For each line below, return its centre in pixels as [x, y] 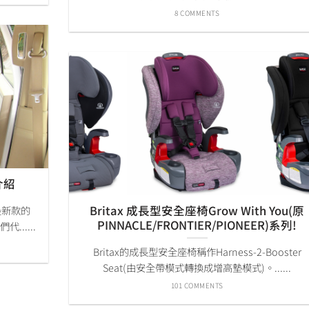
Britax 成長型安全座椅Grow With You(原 [197, 210]
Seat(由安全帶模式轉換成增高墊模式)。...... [197, 268]
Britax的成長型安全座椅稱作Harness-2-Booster [197, 252]
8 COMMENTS [197, 12]
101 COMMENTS [197, 285]
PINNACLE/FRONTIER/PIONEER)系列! [197, 225]
